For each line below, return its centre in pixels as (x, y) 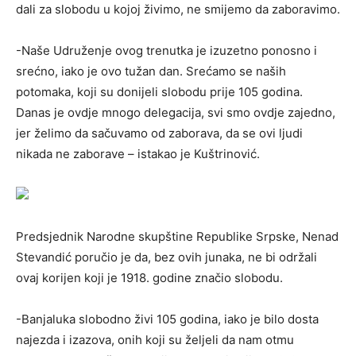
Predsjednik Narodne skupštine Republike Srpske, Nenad (177, 237)
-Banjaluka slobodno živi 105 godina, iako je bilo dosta (167, 319)
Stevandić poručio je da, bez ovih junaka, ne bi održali (166, 257)
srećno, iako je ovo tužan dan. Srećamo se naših (151, 72)
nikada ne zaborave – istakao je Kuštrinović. (138, 154)
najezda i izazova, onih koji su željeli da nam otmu (155, 340)
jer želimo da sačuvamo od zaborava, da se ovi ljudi (159, 133)
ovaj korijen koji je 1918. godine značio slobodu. (149, 278)
